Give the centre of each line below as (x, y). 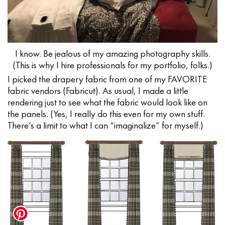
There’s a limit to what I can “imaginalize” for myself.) (105, 126)
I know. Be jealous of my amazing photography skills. (113, 54)
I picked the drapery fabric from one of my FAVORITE (107, 79)
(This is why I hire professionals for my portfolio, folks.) (113, 65)
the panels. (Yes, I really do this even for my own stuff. (106, 114)
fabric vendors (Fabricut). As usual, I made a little (98, 91)
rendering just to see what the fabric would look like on (107, 102)
